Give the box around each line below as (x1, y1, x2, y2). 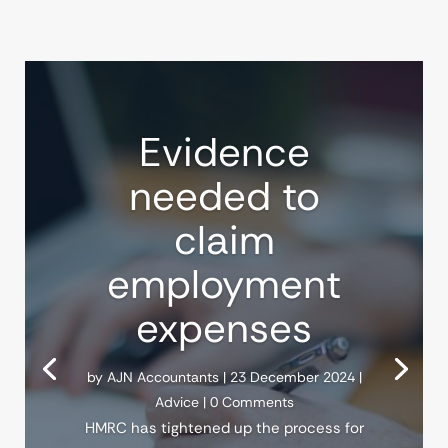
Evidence (138, 125, 310, 178)
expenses (136, 301, 312, 354)
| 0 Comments (198, 392, 294, 411)
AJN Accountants (106, 367, 219, 386)
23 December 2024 (229, 367, 355, 386)
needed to (128, 169, 320, 222)
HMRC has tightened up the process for (84, 417, 364, 438)
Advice (154, 392, 199, 411)
